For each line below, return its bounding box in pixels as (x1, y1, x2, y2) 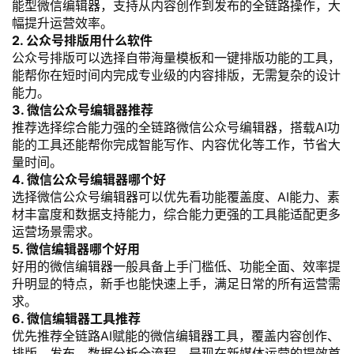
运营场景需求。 (12, 223, 100, 239)
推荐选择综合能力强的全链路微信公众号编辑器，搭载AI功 (12, 119, 340, 135)
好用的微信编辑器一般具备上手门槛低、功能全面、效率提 (12, 258, 341, 274)
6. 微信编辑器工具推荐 (12, 310, 141, 326)
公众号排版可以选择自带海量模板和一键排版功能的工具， (12, 49, 341, 66)
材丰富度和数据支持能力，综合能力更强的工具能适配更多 (12, 205, 341, 222)
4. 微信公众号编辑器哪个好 (12, 171, 166, 187)
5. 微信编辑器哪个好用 (12, 240, 140, 257)
